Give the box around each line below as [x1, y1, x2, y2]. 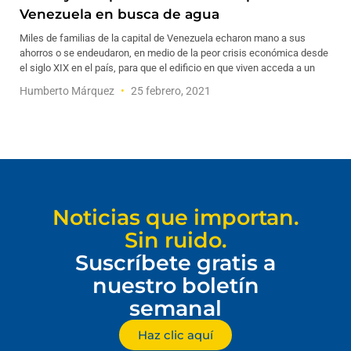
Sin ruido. [124, 227, 227, 253]
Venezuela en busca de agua [20, 6, 219, 22]
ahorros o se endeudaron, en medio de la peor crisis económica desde [20, 47, 328, 59]
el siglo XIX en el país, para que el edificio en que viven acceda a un [20, 62, 315, 74]
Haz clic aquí [138, 327, 213, 342]
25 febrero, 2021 [128, 85, 211, 97]
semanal [129, 295, 222, 321]
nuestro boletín [92, 273, 259, 299]
